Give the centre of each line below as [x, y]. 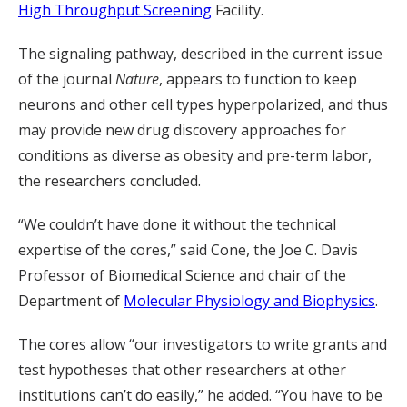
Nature [137, 79]
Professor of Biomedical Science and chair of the [182, 275]
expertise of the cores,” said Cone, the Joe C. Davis [188, 249]
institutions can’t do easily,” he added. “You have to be [200, 395]
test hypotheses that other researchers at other [182, 369]
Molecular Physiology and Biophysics [249, 300]
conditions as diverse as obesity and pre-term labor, [195, 155]
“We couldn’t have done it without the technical [177, 224]
